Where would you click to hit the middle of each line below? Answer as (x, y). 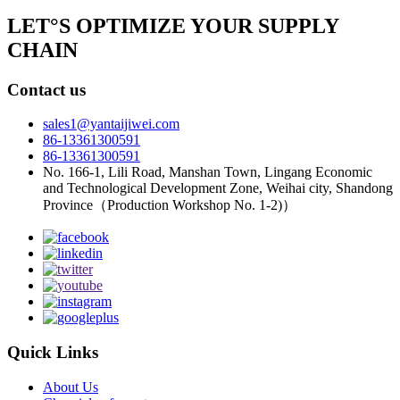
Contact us (46, 89)
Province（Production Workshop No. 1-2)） (170, 205)
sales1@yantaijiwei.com (111, 124)
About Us (71, 387)
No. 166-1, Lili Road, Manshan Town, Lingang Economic (208, 172)
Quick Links (53, 353)
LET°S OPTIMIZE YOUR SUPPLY (173, 25)
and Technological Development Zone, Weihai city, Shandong (218, 188)
